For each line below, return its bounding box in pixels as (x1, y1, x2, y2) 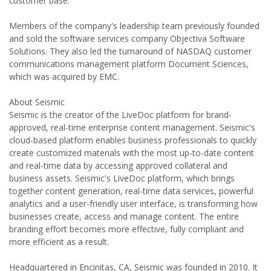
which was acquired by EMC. (9, 71, 119, 82)
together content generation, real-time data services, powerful (9, 185, 253, 197)
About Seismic (9, 96, 65, 108)
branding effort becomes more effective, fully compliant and (9, 223, 244, 235)
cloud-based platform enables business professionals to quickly (9, 134, 256, 146)
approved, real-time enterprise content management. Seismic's (9, 122, 255, 133)
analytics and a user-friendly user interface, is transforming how (9, 198, 258, 209)
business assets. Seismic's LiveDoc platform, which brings (9, 172, 235, 184)
